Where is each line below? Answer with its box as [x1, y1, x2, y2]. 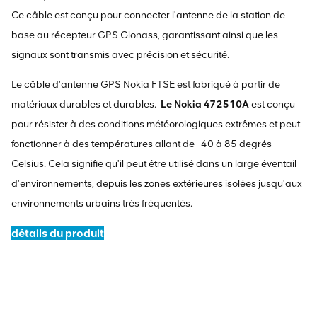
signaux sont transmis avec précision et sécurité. [11, 48, 229, 61]
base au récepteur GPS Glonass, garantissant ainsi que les [11, 28, 278, 41]
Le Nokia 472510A [161, 98, 249, 110]
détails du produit [11, 226, 104, 240]
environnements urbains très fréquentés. [11, 197, 192, 209]
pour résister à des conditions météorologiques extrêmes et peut [11, 117, 300, 130]
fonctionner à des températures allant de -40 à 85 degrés [11, 137, 272, 150]
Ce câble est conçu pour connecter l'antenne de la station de [11, 8, 285, 21]
